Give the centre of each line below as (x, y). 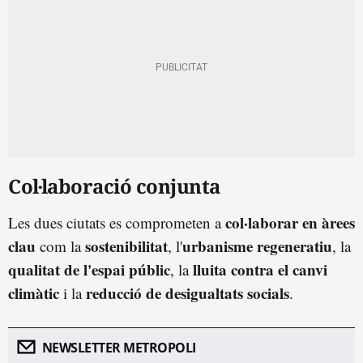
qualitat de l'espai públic (89, 269)
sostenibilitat (126, 246)
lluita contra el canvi (260, 269)
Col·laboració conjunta (114, 186)
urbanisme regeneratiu (257, 246)
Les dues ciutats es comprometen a (117, 222)
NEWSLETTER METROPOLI (119, 347)
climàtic (34, 293)
